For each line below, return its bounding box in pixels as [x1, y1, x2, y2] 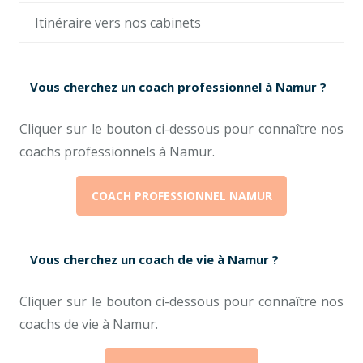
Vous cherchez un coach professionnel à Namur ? [30, 78, 327, 95]
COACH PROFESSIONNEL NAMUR [91, 187, 272, 203]
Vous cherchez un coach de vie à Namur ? [30, 250, 279, 267]
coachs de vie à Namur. [19, 314, 158, 333]
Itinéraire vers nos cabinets [35, 14, 202, 32]
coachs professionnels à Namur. [19, 142, 215, 160]
